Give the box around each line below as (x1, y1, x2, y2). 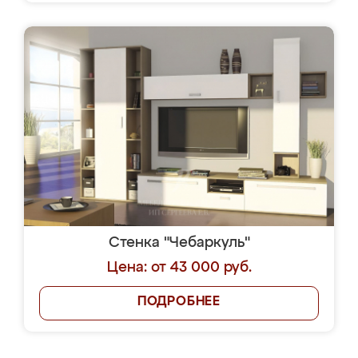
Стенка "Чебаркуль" (108, 236, 250, 250)
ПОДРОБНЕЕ (137, 296, 221, 308)
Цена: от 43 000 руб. (106, 261, 252, 275)
